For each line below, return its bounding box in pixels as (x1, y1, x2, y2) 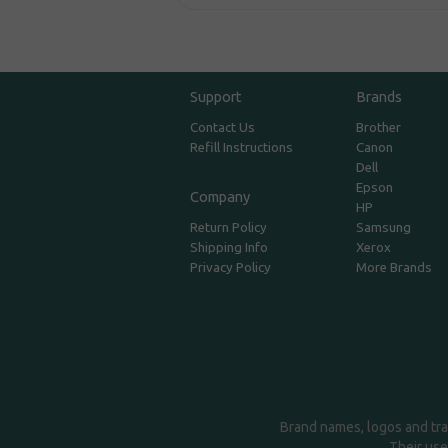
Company (190, 188, 251, 206)
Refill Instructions (190, 140, 294, 156)
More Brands (355, 260, 432, 276)
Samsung (355, 220, 411, 236)
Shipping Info (190, 240, 269, 256)
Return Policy (190, 220, 268, 236)
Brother (355, 120, 401, 136)
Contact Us (190, 120, 256, 136)
